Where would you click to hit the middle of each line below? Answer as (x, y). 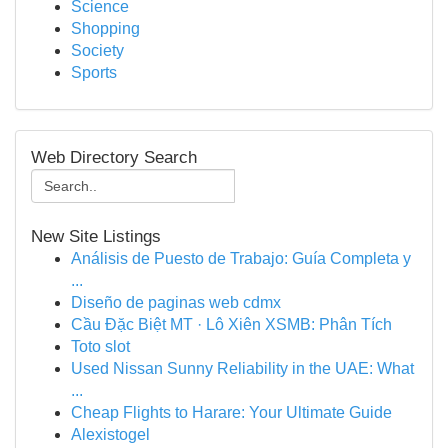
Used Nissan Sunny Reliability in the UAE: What (242, 368)
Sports (94, 72)
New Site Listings (96, 236)
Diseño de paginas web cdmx (176, 302)
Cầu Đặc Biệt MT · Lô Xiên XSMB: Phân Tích (231, 324)
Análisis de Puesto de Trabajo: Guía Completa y (241, 258)
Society (97, 50)
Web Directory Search (114, 157)
